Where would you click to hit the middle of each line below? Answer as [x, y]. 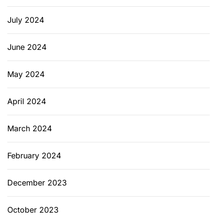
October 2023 [33, 209]
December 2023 [37, 182]
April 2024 [27, 101]
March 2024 [30, 128]
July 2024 [26, 20]
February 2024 [34, 155]
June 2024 [27, 47]
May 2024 [26, 74]
